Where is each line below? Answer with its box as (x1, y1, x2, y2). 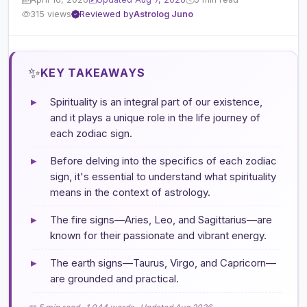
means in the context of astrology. (50, 185, 210, 199)
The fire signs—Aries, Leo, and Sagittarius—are (50, 212, 272, 226)
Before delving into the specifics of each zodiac (50, 153, 277, 167)
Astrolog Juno (134, 9, 194, 20)
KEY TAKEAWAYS (40, 65, 145, 79)
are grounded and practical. (50, 271, 179, 285)
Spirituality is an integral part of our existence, (50, 95, 262, 108)
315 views (30, 9, 72, 20)
